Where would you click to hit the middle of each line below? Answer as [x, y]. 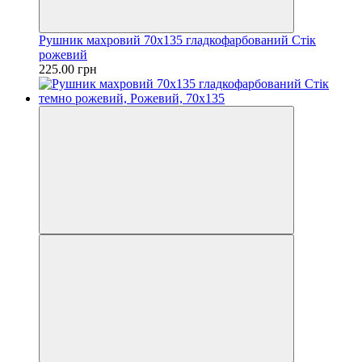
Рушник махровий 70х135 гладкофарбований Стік [177, 40]
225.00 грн [68, 69]
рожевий [63, 54]
